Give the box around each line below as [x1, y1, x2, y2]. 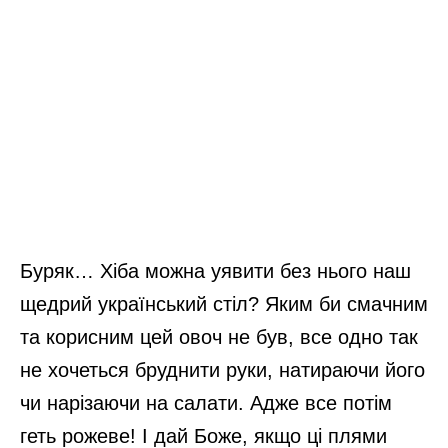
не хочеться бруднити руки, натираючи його [20, 359, 425, 382]
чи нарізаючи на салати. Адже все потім [20, 392, 392, 415]
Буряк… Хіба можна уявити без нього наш [20, 260, 411, 283]
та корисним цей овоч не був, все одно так [20, 326, 418, 349]
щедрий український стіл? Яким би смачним [20, 293, 428, 316]
